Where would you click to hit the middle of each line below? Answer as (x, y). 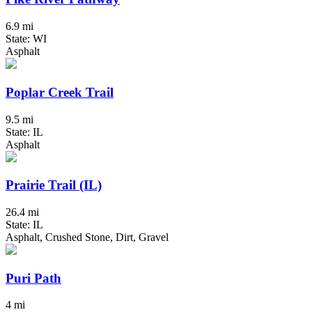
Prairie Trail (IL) (54, 185)
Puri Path (33, 278)
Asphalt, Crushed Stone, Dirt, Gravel (87, 237)
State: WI (26, 39)
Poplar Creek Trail (60, 92)
